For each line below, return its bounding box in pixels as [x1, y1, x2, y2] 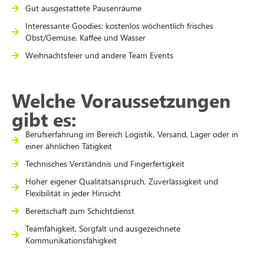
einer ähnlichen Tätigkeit [25, 140, 112, 152]
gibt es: [12, 105, 77, 133]
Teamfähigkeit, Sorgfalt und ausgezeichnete [25, 223, 180, 235]
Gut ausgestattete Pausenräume [25, 2, 141, 14]
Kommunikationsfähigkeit [25, 235, 117, 246]
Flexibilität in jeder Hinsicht [25, 187, 121, 199]
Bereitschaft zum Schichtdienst [25, 205, 134, 217]
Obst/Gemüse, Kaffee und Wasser [25, 32, 146, 44]
